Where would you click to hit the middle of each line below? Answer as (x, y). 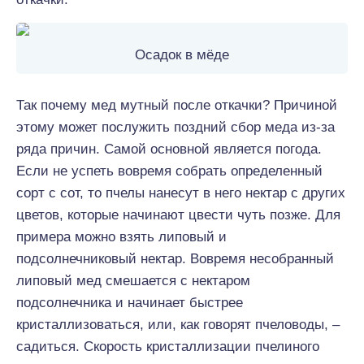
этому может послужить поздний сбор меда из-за (175, 127)
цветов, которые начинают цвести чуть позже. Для (178, 215)
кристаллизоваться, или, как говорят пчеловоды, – (178, 325)
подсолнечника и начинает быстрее (130, 303)
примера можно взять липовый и (121, 237)
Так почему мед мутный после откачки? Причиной (177, 105)
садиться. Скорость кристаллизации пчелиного (168, 347)
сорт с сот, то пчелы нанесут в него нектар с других (181, 193)
